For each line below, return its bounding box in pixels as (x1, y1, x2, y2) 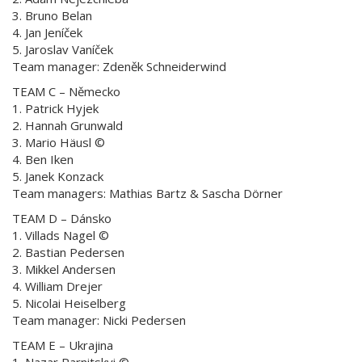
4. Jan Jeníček (12, 23, 82, 40)
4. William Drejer (12, 277, 103, 294)
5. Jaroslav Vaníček (12, 40, 113, 57)
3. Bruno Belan (12, 6, 92, 23)
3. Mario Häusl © (12, 133, 105, 150)
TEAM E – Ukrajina (12, 336, 113, 353)
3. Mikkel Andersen (12, 260, 116, 277)
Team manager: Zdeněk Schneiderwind (12, 57, 226, 74)
